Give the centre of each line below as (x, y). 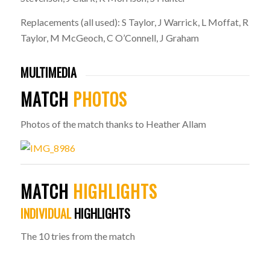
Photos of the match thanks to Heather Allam (113, 124)
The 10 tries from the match (77, 236)
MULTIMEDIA (48, 73)
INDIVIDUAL (46, 214)
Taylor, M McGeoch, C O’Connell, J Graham (109, 37)
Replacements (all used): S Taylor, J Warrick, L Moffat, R (134, 22)
